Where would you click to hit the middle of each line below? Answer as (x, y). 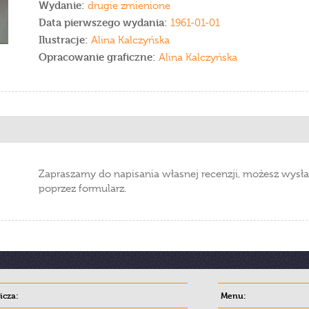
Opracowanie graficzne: (97, 57)
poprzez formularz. (82, 188)
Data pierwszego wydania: (104, 22)
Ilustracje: (65, 40)
